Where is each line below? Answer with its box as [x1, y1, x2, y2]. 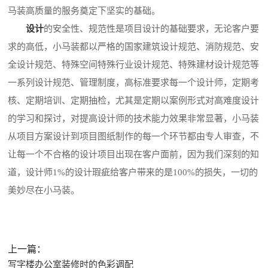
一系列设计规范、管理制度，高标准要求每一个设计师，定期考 [8, 78, 260, 88]
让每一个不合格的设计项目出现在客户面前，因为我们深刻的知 [8, 150, 260, 160]
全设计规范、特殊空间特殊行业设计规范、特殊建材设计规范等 [8, 60, 260, 70]
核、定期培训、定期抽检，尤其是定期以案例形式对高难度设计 [8, 96, 260, 106]
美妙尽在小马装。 [8, 185, 80, 196]
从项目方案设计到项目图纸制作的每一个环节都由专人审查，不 [8, 132, 260, 142]
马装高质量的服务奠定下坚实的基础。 [8, 6, 161, 16]
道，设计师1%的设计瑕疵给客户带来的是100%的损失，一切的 [8, 167, 258, 178]
